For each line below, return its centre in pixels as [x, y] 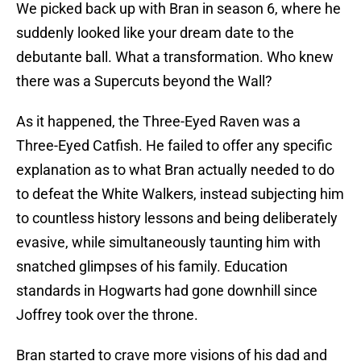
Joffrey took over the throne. [107, 315]
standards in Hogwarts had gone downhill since [167, 291]
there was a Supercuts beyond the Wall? [144, 81]
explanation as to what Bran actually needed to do [175, 170]
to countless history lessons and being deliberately [177, 218]
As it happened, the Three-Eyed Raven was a [158, 122]
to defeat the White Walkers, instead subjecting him [180, 194]
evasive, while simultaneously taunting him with [168, 243]
